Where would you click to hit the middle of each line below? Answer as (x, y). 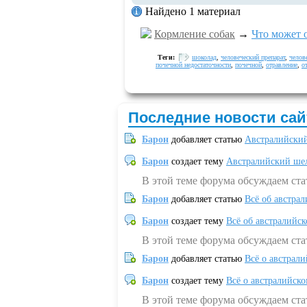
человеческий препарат (253, 57)
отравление (282, 65)
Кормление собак (195, 34)
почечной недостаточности (193, 65)
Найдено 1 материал (193, 11)
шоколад (204, 57)
